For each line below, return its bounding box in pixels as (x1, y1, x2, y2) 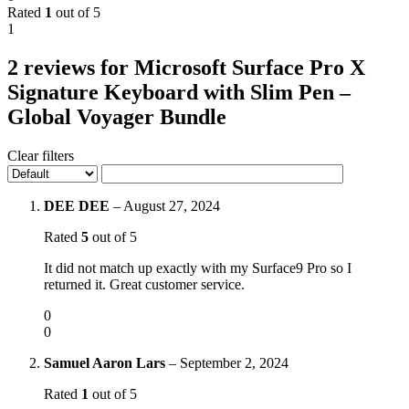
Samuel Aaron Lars (44, 354, 169, 371)
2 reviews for (7, 55, 134, 79)
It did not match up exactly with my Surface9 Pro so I (44, 259, 351, 276)
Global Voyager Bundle (7, 104, 226, 129)
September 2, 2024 (180, 354, 288, 371)
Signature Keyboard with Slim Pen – (7, 79, 351, 104)
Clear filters (7, 147, 74, 163)
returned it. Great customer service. (44, 276, 245, 292)
